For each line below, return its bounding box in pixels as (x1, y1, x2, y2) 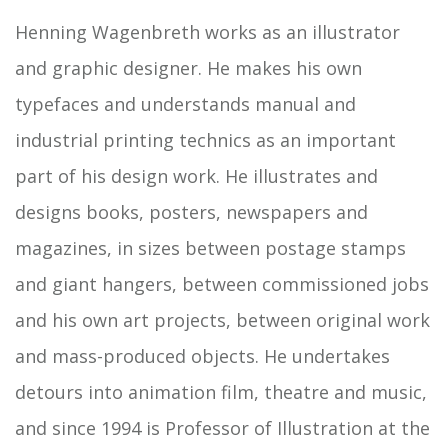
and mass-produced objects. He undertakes (15, 343, 390, 368)
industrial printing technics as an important (15, 127, 396, 152)
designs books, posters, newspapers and (15, 199, 368, 224)
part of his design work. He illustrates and (15, 163, 378, 188)
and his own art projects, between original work (15, 307, 430, 332)
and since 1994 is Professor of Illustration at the (15, 415, 430, 440)
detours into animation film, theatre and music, (15, 379, 427, 404)
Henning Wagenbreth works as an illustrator (15, 19, 400, 44)
